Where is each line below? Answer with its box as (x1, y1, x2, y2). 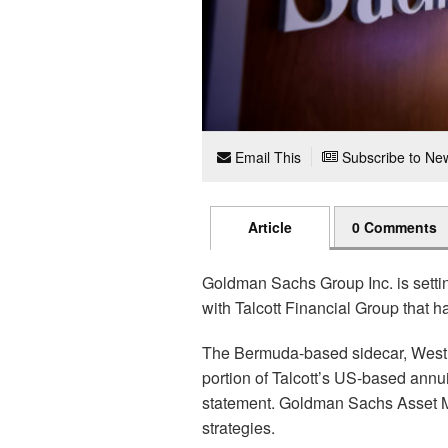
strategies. (202, 416, 275, 440)
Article (248, 217, 292, 238)
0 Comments (351, 217, 437, 238)
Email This (231, 147, 301, 168)
